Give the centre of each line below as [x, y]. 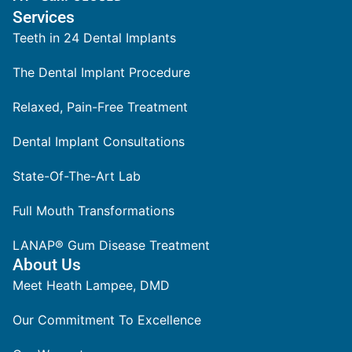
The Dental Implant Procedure [101, 72]
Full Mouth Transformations [93, 210]
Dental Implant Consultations [99, 141]
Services [44, 17]
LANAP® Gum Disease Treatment [111, 245]
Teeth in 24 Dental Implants [94, 37]
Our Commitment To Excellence [107, 319]
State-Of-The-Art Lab [77, 176]
